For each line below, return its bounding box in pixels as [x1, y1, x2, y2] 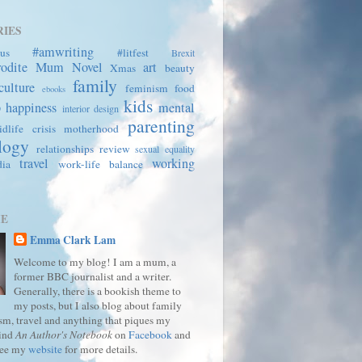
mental [158, 99, 196, 116]
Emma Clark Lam [30, 231, 116, 248]
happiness [6, 99, 57, 116]
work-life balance [58, 157, 143, 171]
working [152, 154, 195, 172]
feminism [124, 81, 168, 95]
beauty [165, 61, 196, 75]
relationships [36, 141, 94, 156]
